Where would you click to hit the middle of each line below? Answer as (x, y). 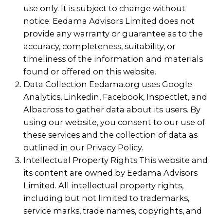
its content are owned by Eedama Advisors (110, 173)
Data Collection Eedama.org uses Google (108, 84)
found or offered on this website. (90, 71)
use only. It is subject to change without (104, 8)
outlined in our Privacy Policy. (83, 147)
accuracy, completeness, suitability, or (100, 46)
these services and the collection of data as (110, 135)
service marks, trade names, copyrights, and (113, 210)
